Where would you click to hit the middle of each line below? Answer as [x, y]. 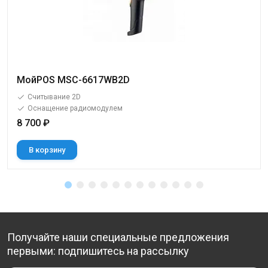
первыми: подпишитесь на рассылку [98, 251]
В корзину [47, 150]
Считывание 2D [54, 97]
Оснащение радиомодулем [75, 108]
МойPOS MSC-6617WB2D [73, 80]
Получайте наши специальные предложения [118, 237]
